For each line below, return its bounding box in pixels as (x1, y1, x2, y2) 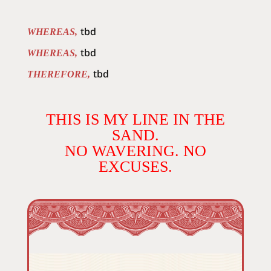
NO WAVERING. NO (64, 142, 206, 160)
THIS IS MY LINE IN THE (45, 111, 225, 128)
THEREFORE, (27, 69, 90, 79)
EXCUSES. (98, 158, 172, 175)
